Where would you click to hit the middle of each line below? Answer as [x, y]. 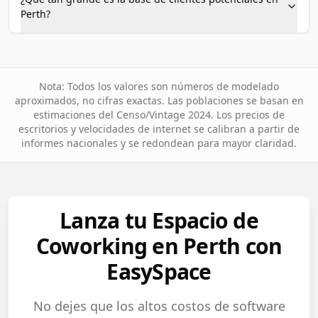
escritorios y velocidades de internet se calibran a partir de [159, 129]
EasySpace [159, 272]
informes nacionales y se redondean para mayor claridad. [159, 143]
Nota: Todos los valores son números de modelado [159, 86]
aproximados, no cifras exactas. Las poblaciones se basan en [159, 100]
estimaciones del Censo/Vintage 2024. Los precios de [159, 115]
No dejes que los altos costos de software [159, 306]
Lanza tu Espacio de [159, 220]
